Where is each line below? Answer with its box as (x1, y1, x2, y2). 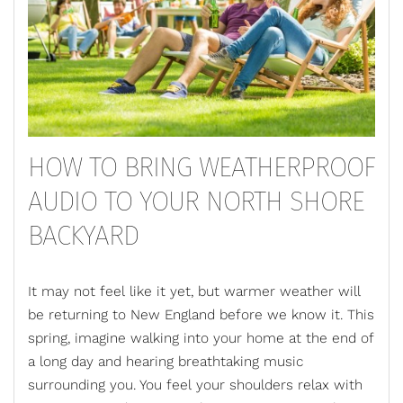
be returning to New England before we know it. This (28, 307, 374, 324)
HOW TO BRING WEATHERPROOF (28, 151, 375, 184)
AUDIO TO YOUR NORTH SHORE (28, 185, 364, 219)
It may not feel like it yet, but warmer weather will (28, 283, 361, 300)
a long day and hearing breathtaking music (28, 354, 303, 371)
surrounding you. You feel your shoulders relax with (28, 377, 363, 394)
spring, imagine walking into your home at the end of (28, 330, 373, 347)
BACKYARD (28, 219, 146, 253)
